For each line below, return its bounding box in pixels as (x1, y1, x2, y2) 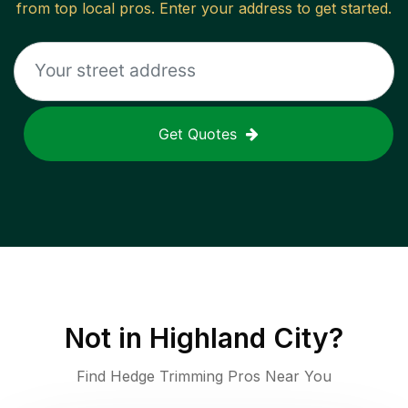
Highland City (149, 321, 329, 355)
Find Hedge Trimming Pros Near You (76, 367, 331, 386)
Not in (65, 321, 149, 355)
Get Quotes (158, 125, 237, 144)
